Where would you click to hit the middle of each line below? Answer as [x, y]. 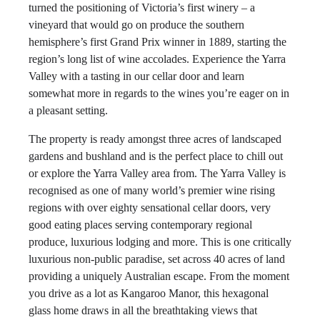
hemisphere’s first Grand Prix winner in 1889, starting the [157, 42]
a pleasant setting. [68, 110]
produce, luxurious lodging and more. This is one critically [160, 242]
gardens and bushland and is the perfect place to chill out [156, 156]
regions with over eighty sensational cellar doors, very [150, 207]
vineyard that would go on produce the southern [136, 25]
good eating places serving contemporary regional [140, 225]
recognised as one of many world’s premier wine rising [152, 190]
